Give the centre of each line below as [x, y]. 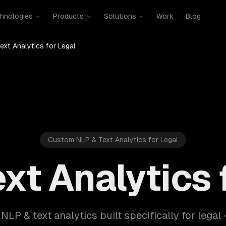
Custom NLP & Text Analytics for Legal [113, 140]
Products [68, 16]
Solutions [120, 16]
